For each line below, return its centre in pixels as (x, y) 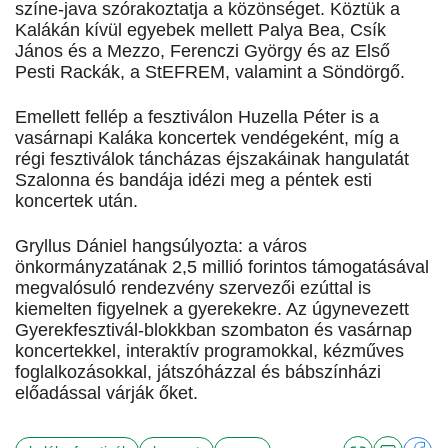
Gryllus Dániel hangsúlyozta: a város (161, 246)
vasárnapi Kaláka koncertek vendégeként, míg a (207, 138)
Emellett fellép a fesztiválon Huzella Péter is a (197, 117)
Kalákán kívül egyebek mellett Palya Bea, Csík (200, 30)
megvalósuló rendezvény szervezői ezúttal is (193, 288)
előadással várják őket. (106, 393)
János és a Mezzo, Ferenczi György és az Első (202, 51)
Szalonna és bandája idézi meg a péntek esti (193, 180)
